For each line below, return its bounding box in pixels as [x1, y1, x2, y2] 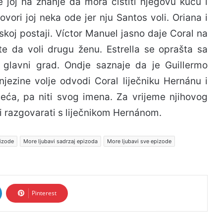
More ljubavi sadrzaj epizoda [23, 138, 98, 145]
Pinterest [32, 189, 56, 197]
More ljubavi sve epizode [107, 138, 171, 145]
